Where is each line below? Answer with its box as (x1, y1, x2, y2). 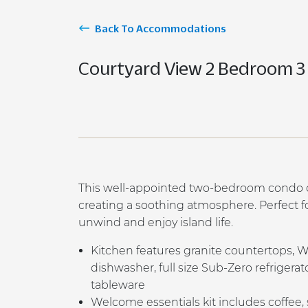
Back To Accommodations (95, 23, 226, 34)
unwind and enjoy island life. (78, 216, 233, 230)
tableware (91, 278, 145, 292)
